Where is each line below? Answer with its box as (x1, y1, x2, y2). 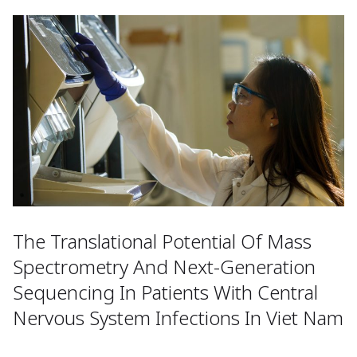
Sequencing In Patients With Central (13, 279, 318, 306)
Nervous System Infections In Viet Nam (13, 304, 343, 331)
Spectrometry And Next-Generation (13, 253, 316, 280)
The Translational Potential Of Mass (13, 228, 312, 255)
